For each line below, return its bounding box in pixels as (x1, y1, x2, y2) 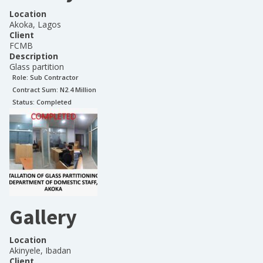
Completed (36, 97, 72, 106)
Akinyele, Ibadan (9, 245, 71, 256)
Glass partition (9, 61, 64, 72)
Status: (12, 97, 36, 106)
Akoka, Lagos (9, 19, 61, 30)
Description (9, 50, 58, 62)
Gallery (9, 204, 77, 230)
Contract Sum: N (12, 85, 65, 94)
